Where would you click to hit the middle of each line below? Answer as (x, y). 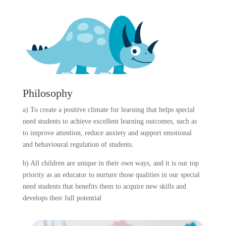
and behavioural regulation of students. (78, 145)
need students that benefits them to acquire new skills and (104, 186)
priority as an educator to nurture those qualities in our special (111, 175)
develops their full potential (62, 198)
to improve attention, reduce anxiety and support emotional (107, 133)
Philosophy (47, 93)
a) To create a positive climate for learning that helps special (108, 110)
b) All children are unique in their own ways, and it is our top (110, 163)
